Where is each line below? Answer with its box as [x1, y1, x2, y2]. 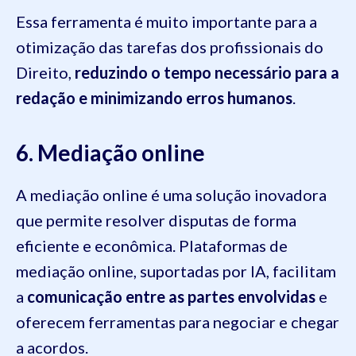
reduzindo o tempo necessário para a [75, 63, 339, 83]
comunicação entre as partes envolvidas [27, 287, 315, 307]
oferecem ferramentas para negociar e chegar [16, 312, 339, 332]
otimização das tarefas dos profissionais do [16, 37, 323, 57]
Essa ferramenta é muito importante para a [16, 12, 317, 32]
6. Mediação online [16, 139, 205, 167]
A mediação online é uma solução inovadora [16, 185, 327, 205]
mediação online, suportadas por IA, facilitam [16, 261, 336, 281]
